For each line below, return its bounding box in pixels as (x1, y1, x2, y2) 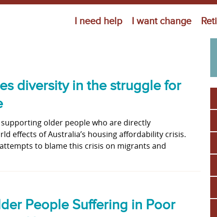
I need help (75, 15, 122, 27)
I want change (132, 15, 191, 27)
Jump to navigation (74, 6, 143, 16)
